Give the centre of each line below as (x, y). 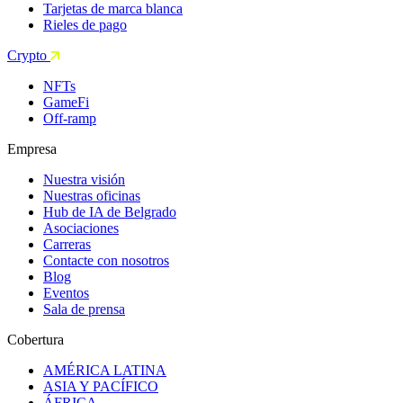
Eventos (66, 293)
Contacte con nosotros (106, 261)
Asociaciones (81, 228)
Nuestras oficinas (92, 196)
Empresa (32, 149)
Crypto (29, 56)
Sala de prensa (84, 309)
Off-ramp (70, 119)
